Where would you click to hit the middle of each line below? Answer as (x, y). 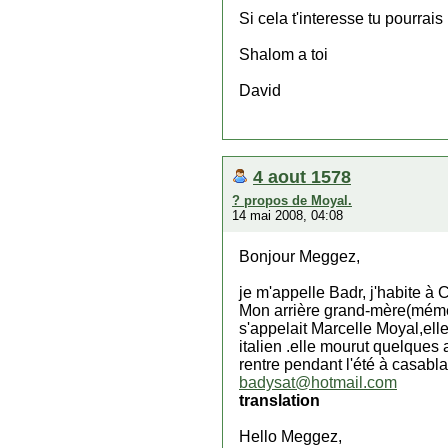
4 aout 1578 (302, 176)
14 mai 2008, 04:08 (287, 215)
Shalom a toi (283, 54)
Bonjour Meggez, (299, 256)
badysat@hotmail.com (318, 382)
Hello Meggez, (290, 436)
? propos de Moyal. (292, 200)
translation (279, 400)
